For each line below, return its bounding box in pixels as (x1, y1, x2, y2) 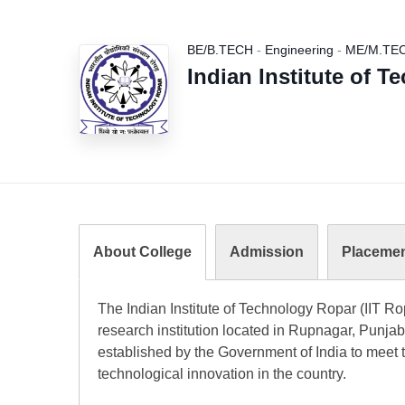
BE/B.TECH (187, 42, 253, 57)
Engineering (265, 42, 334, 57)
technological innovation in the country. (98, 366, 346, 381)
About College (93, 244, 192, 259)
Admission (230, 244, 304, 259)
